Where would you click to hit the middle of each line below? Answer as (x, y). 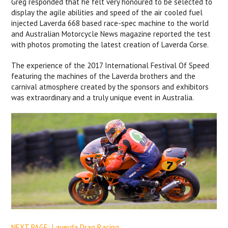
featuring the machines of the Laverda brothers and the (104, 76)
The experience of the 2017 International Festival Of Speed (110, 66)
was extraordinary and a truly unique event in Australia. (103, 98)
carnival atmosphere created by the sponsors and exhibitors (110, 87)
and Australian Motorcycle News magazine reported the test (111, 34)
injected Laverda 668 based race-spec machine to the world (110, 23)
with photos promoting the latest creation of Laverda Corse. (110, 45)
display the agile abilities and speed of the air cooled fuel (107, 13)
